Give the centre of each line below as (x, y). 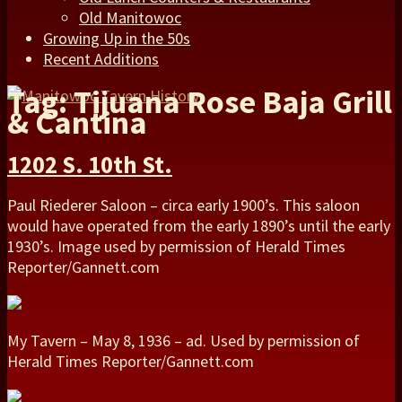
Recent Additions (101, 58)
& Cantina (77, 122)
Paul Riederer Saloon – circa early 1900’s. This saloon (184, 205)
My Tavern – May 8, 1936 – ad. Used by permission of (184, 341)
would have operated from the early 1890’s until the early (199, 226)
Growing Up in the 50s (117, 38)
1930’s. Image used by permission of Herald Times (176, 247)
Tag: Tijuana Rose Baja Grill (200, 101)
